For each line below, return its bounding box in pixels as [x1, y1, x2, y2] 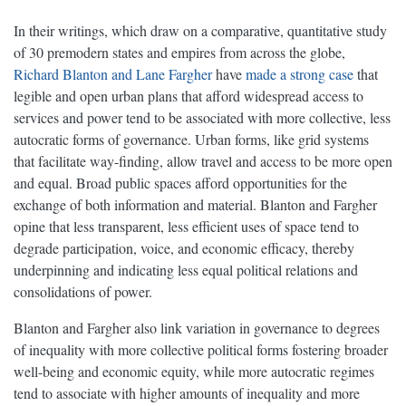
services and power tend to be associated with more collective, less [14, 108, 391, 128]
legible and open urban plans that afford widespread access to [14, 86, 363, 106]
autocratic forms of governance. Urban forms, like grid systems [14, 130, 369, 150]
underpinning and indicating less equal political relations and [14, 260, 358, 280]
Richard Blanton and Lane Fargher [14, 64, 212, 84]
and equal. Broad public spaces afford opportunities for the [14, 173, 347, 193]
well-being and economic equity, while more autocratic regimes [14, 362, 374, 382]
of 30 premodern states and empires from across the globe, [14, 43, 345, 63]
